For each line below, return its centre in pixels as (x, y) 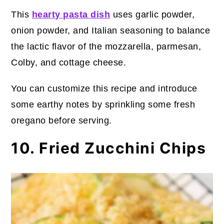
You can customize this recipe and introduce (104, 88)
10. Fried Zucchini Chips (109, 148)
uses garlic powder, (152, 14)
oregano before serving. (61, 120)
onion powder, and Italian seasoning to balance (111, 30)
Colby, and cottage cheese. (69, 62)
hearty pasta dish (71, 14)
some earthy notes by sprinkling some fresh (103, 104)
